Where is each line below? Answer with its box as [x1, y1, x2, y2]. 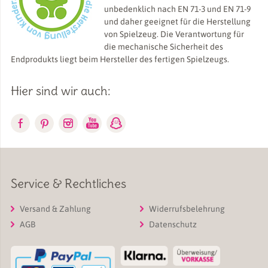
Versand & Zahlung [19, 203, 91, 214]
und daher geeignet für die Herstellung [103, 16, 251, 26]
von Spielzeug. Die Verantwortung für [103, 29, 244, 39]
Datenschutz [149, 219, 197, 229]
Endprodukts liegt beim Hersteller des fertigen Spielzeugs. [10, 54, 229, 64]
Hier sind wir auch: [10, 83, 111, 98]
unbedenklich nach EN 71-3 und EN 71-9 [103, 4, 251, 14]
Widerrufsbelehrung [149, 203, 225, 214]
